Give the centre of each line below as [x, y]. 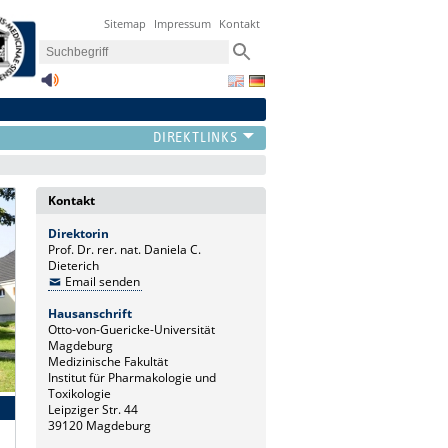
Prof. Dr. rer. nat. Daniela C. [124, 249]
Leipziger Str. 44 [93, 409]
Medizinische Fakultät [108, 361]
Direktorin [78, 233]
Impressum [183, 24]
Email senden [102, 281]
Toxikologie [79, 393]
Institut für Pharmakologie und [132, 377]
